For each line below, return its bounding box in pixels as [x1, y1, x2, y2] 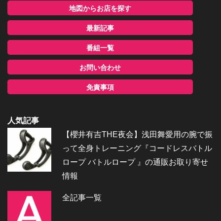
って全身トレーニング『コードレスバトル [62, 144, 213, 152]
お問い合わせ [79, 63, 121, 72]
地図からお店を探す [69, 4, 132, 12]
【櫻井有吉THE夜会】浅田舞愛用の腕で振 [62, 130, 213, 139]
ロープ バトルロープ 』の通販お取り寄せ [62, 157, 209, 166]
